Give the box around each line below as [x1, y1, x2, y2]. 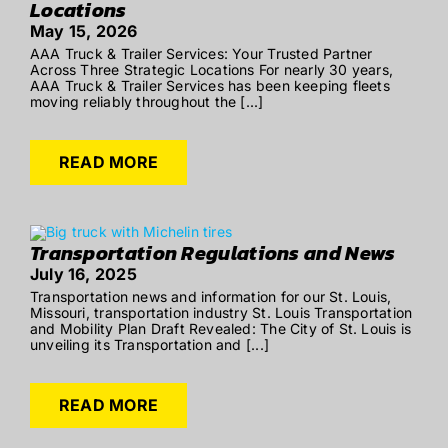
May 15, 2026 [29, 21, 138, 42]
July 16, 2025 [29, 264, 137, 285]
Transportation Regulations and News [29, 238, 396, 269]
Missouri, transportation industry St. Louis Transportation [29, 304, 413, 322]
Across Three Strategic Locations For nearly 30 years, [29, 61, 394, 79]
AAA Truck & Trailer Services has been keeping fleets [29, 77, 390, 95]
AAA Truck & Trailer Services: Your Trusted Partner [29, 45, 373, 63]
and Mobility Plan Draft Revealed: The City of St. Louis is [29, 320, 412, 338]
